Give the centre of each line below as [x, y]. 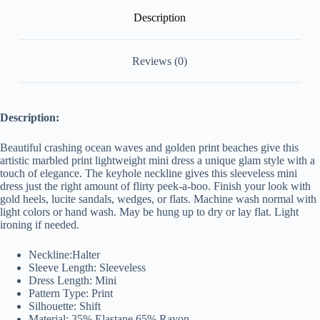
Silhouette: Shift [65, 306]
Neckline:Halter [64, 255]
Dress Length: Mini [72, 281]
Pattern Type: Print [71, 294]
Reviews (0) [160, 61]
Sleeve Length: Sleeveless [87, 268]
